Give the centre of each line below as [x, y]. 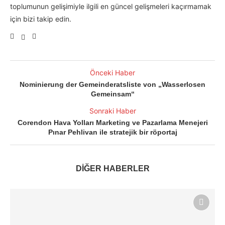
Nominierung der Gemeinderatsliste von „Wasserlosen [113, 85]
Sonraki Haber [113, 111]
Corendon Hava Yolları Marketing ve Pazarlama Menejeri [113, 123]
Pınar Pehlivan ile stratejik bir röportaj [113, 132]
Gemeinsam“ [113, 94]
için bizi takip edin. [41, 19]
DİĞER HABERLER [113, 169]
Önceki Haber [113, 73]
